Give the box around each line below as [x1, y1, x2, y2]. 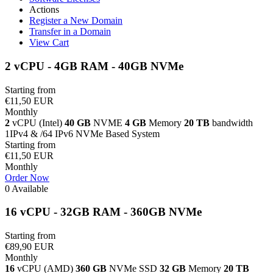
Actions [29, 4, 59, 15]
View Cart [29, 37, 69, 48]
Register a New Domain [29, 15, 122, 26]
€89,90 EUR [5, 241, 54, 252]
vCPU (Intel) [12, 117, 65, 128]
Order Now [5, 172, 49, 183]
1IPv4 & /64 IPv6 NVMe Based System [5, 128, 160, 139]
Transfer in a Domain [29, 26, 111, 37]
